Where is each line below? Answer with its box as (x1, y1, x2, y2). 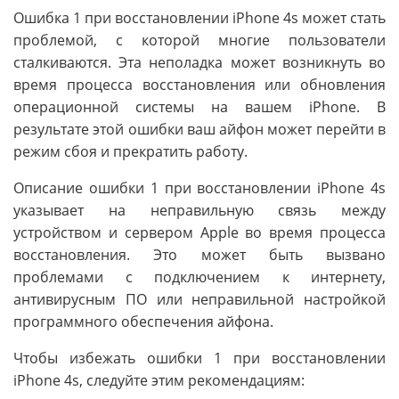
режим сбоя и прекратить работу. (13, 142, 248, 162)
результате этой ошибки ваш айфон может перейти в (13, 119, 386, 140)
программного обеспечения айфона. (13, 312, 273, 332)
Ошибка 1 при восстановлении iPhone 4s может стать (13, 8, 386, 28)
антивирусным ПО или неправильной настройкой (13, 289, 386, 310)
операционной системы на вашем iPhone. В (13, 97, 386, 118)
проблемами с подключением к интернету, (13, 267, 386, 288)
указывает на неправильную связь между (13, 200, 386, 221)
